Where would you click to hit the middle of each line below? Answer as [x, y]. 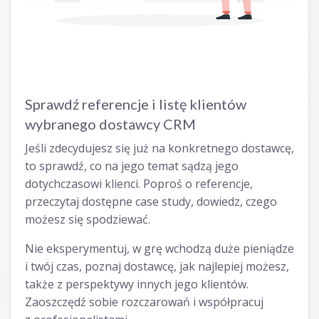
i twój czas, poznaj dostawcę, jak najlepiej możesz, [157, 267]
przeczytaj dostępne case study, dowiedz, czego [151, 202]
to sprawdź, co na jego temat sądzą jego [132, 166]
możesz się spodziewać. [88, 220]
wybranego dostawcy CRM [110, 124]
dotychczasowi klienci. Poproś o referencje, [139, 184]
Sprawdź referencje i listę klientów [136, 104]
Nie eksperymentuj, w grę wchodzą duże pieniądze [159, 249]
